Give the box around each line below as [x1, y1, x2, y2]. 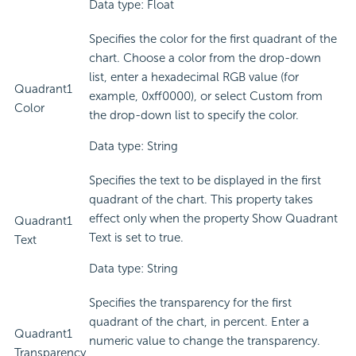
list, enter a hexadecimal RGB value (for [89, 70, 299, 85]
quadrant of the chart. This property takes [89, 192, 313, 207]
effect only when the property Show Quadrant [89, 211, 338, 226]
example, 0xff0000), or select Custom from [89, 89, 323, 104]
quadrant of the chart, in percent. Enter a [89, 315, 309, 330]
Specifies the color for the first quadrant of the [89, 32, 337, 47]
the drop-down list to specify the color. [89, 108, 299, 123]
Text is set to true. [89, 230, 184, 246]
